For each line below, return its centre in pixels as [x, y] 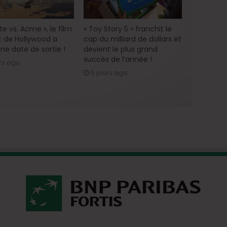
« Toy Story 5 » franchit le [127, 29]
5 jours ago [109, 72]
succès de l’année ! [118, 59]
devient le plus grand [120, 49]
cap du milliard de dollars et [132, 39]
